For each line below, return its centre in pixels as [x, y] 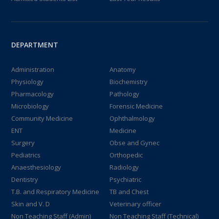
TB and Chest [129, 192]
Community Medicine [42, 118]
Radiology [124, 167]
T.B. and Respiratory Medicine [55, 192]
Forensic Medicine [136, 106]
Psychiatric [125, 179]
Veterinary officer [135, 204]
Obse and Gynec [134, 143]
